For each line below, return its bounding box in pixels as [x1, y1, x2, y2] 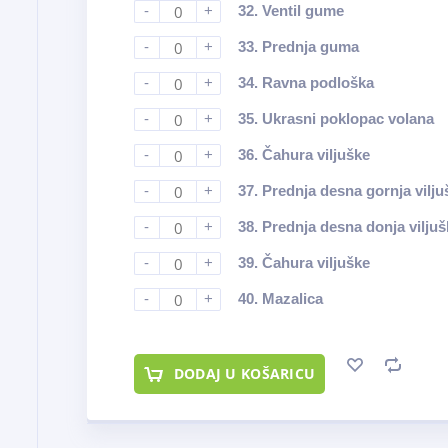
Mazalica [261, 290, 323, 307]
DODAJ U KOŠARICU [173, 364, 316, 383]
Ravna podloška [261, 74, 374, 91]
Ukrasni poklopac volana [261, 110, 434, 127]
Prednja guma [261, 38, 359, 55]
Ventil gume [261, 2, 344, 19]
